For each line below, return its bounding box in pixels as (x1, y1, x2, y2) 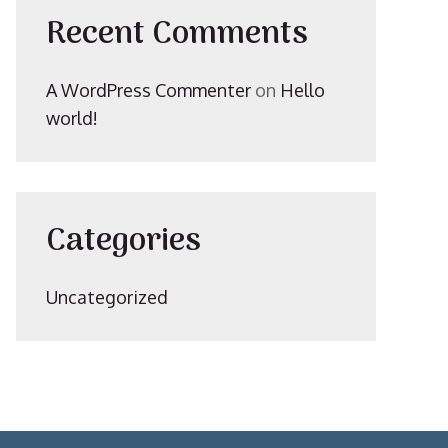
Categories (46, 216, 201, 268)
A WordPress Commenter (46, 79, 251, 101)
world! (46, 107, 98, 129)
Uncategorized (46, 286, 168, 308)
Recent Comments (46, 9, 308, 61)
